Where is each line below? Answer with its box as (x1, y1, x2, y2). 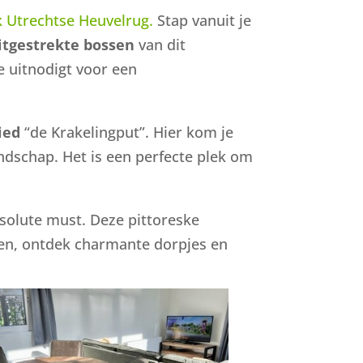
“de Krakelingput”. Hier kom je (20, 122, 234, 142)
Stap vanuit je (153, 10, 252, 30)
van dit (135, 34, 186, 54)
